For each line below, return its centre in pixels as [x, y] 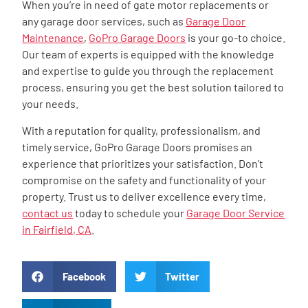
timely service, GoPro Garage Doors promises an [137, 146]
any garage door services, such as [104, 21]
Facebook [84, 277]
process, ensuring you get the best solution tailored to [153, 87]
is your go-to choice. [236, 38]
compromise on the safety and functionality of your [144, 179]
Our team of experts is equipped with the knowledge [148, 54]
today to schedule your [130, 212]
